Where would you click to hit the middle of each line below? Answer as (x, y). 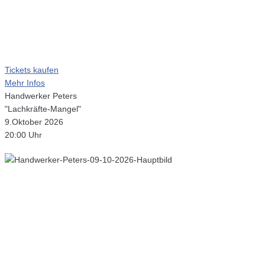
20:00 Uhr (23, 135)
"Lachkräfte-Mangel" (43, 109)
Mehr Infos (25, 83)
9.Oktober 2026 (34, 122)
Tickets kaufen (32, 70)
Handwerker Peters (41, 96)
